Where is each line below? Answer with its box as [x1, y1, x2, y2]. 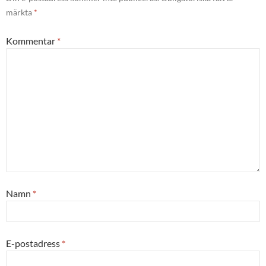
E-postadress [6, 237, 62, 249]
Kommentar [6, 35, 57, 47]
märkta [6, 7, 34, 18]
